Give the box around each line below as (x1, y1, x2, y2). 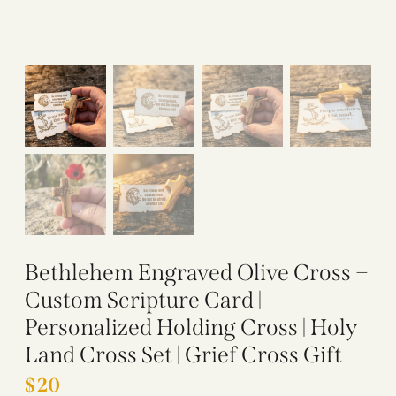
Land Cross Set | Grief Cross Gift (25, 340, 342, 369)
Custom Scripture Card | (25, 286, 262, 314)
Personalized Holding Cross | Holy (25, 313, 357, 341)
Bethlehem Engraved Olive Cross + (25, 258, 369, 286)
